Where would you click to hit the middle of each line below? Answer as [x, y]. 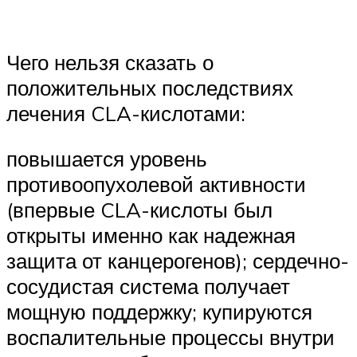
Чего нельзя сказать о [110, 62]
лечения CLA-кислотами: [126, 113]
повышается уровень [107, 159]
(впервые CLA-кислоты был [139, 210]
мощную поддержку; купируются [159, 312]
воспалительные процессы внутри [171, 337]
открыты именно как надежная [151, 235]
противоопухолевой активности [156, 184]
